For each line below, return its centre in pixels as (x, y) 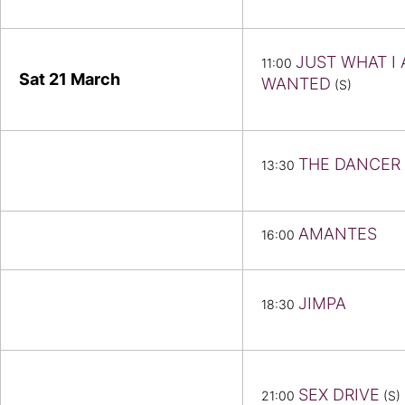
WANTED (296, 84)
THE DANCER (349, 165)
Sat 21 (45, 80)
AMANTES (338, 234)
